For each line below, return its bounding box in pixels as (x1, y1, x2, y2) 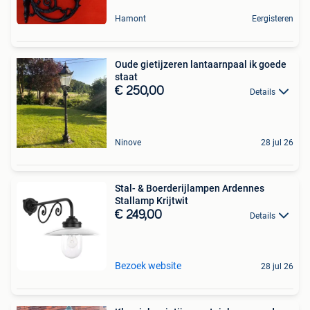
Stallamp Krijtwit (115, 194, 188, 206)
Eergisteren (252, 13, 293, 24)
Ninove (115, 137, 141, 147)
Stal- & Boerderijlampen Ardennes (115, 182, 264, 194)
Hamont (115, 13, 146, 24)
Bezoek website (115, 259, 181, 271)
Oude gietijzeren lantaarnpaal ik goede (115, 58, 286, 70)
